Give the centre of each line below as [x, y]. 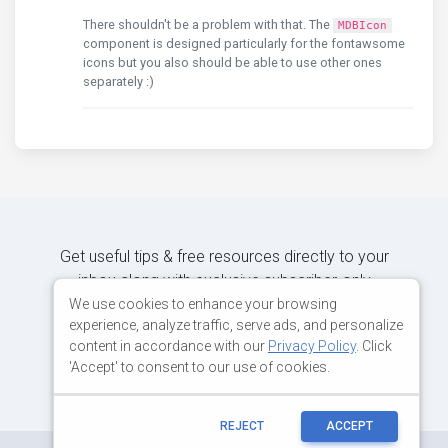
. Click [373, 345]
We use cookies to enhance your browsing [202, 303]
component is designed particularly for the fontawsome [244, 43]
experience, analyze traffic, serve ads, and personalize [235, 324]
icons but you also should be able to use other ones [232, 62]
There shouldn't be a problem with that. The [208, 24]
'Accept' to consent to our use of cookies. [199, 366]
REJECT [242, 426]
